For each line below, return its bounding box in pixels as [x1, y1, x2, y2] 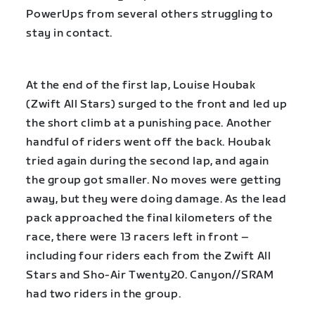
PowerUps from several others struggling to [26, 8, 274, 22]
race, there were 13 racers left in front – [26, 230, 250, 244]
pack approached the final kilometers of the [26, 211, 273, 225]
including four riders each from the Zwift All [26, 249, 271, 263]
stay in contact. [26, 27, 112, 41]
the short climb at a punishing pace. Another [26, 116, 272, 130]
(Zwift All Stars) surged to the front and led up [26, 97, 288, 111]
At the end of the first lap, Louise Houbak [26, 78, 256, 92]
